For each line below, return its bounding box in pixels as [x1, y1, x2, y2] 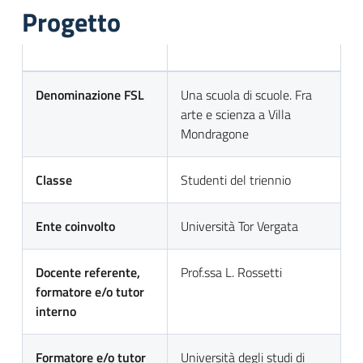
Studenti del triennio [181, 170, 291, 190]
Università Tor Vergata [181, 216, 298, 236]
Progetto [22, 2, 121, 41]
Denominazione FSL [36, 85, 144, 105]
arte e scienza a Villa [181, 105, 291, 124]
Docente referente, [36, 263, 140, 282]
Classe [36, 170, 72, 190]
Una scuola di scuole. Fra [181, 85, 312, 105]
